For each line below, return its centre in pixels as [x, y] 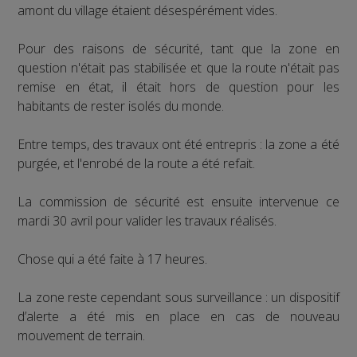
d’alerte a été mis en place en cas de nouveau [178, 316]
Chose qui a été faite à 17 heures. [113, 259]
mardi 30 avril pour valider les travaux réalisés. [147, 220]
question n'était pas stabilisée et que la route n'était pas [178, 67]
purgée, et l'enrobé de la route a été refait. [137, 163]
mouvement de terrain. [82, 335]
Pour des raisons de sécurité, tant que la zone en [178, 48]
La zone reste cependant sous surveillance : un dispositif [178, 297]
